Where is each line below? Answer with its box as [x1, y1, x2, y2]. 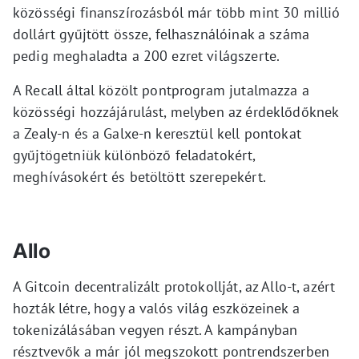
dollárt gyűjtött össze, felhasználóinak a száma [13, 25, 310, 43]
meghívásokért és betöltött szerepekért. [13, 167, 266, 186]
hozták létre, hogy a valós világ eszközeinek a [13, 299, 300, 317]
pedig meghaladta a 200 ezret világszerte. [13, 46, 280, 65]
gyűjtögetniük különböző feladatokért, [13, 146, 256, 164]
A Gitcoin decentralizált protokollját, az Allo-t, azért [13, 277, 336, 296]
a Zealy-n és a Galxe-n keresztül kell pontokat [13, 124, 301, 143]
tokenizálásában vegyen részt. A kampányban [13, 321, 298, 339]
